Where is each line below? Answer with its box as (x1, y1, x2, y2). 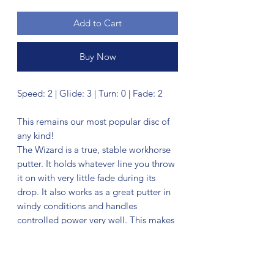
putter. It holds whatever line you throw (17, 157, 175, 169)
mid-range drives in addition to (17, 242, 143, 254)
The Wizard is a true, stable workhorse (17, 143, 171, 155)
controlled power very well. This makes (17, 213, 174, 226)
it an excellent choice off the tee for (17, 228, 159, 240)
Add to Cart (73, 17, 122, 29)
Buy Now (79, 50, 116, 62)
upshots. (17, 256, 51, 268)
